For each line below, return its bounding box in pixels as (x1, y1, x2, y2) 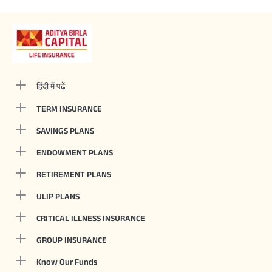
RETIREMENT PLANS (36, 169, 111, 180)
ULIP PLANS (36, 191, 80, 202)
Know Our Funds (36, 257, 97, 267)
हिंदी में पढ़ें (36, 81, 66, 92)
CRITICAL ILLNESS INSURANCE (36, 213, 145, 223)
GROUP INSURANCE (36, 235, 107, 245)
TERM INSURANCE (36, 104, 102, 114)
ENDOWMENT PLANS (36, 148, 113, 158)
